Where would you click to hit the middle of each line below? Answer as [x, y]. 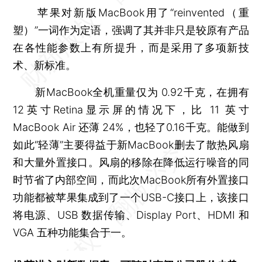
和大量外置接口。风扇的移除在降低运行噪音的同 [131, 162]
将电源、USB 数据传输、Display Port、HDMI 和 [131, 215]
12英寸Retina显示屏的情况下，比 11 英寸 [131, 109]
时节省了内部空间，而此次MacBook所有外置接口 [131, 180]
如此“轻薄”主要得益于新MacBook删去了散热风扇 [131, 144]
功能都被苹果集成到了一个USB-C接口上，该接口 [131, 197]
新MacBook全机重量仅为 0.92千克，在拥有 [131, 92]
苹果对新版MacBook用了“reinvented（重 [131, 12]
